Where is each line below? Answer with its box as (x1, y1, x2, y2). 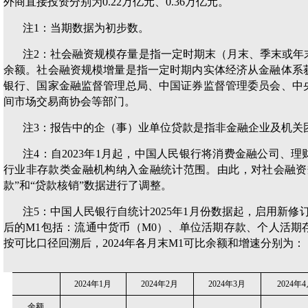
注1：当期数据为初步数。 (23, 22, 149, 34)
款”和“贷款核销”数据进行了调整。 (3, 179, 172, 191)
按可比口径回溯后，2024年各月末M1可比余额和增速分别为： (3, 237, 305, 249)
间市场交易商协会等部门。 (3, 96, 135, 107)
